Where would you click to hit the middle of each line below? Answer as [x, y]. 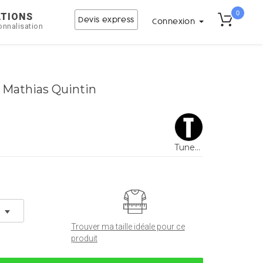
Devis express [106, 20]
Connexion [175, 21]
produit [84, 238]
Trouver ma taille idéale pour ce [128, 226]
